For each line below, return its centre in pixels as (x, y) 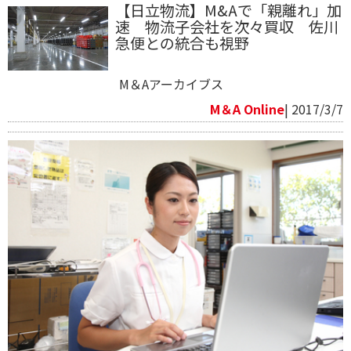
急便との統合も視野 (182, 43)
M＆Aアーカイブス (171, 83)
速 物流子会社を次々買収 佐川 (226, 26)
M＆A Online (247, 109)
